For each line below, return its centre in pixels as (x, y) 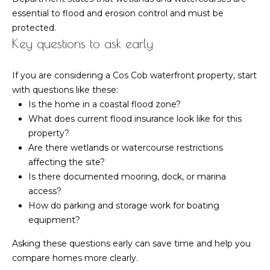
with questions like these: (65, 90)
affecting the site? (66, 162)
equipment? (54, 220)
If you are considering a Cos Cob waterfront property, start (134, 76)
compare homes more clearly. (75, 258)
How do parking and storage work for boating (124, 206)
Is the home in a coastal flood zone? (104, 105)
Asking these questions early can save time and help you (131, 244)
